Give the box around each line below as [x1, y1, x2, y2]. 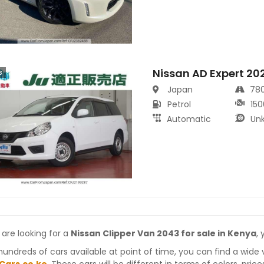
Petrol [167, 98, 192, 111]
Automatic [167, 113, 212, 126]
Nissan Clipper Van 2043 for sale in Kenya [71, 227, 256, 240]
